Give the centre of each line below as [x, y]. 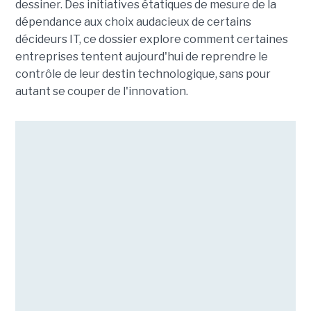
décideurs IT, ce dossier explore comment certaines [151, 39]
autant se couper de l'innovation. [101, 91]
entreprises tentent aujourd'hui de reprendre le [141, 56]
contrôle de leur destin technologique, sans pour [143, 74]
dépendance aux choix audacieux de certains [133, 22]
